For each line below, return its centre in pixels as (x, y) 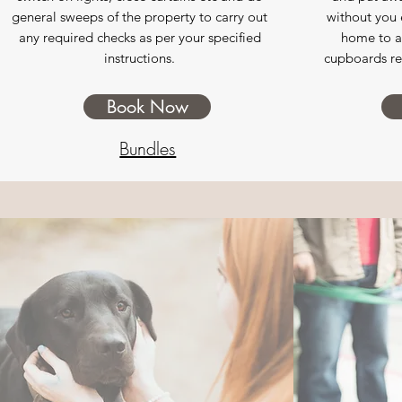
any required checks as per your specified (140, 37)
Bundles (148, 149)
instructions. (140, 58)
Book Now (147, 107)
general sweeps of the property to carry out (140, 17)
